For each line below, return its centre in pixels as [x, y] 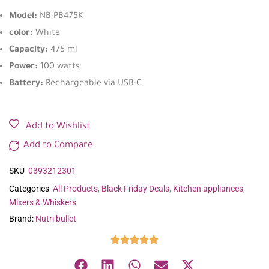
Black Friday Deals [135, 189]
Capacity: [29, 50]
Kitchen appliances [208, 189]
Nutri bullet [56, 218]
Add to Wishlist [58, 127]
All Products [75, 189]
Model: [23, 17]
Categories [29, 189]
